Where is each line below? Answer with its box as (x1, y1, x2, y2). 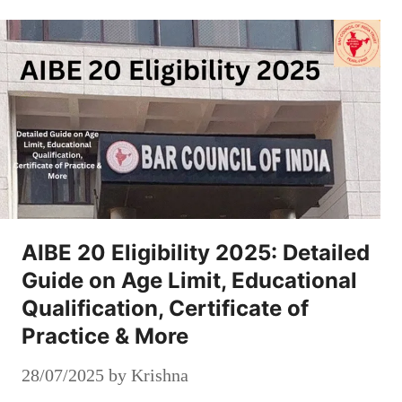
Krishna (131, 365, 188, 386)
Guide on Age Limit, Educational (22, 267, 357, 294)
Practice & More (22, 323, 188, 350)
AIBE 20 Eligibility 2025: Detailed (22, 240, 370, 267)
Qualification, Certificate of (22, 295, 309, 322)
